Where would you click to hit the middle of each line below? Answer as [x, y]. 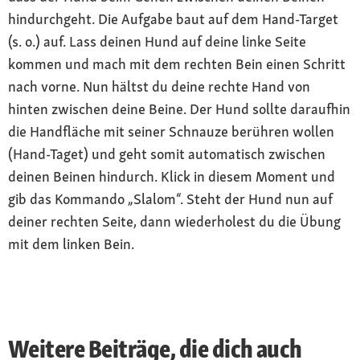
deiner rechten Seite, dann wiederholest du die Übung [174, 221]
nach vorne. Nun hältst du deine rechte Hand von [159, 86]
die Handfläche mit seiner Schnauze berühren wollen [171, 131]
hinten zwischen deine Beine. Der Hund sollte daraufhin [179, 108]
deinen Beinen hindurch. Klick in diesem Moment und [172, 176]
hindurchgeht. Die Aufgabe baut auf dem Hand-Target [173, 18]
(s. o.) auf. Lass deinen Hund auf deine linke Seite [157, 41]
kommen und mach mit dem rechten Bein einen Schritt [177, 63]
